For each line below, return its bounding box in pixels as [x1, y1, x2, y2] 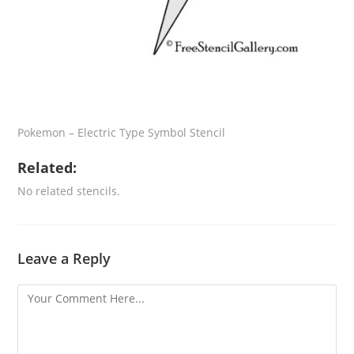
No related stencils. [17, 183, 121, 199]
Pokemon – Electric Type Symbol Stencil [17, 125, 226, 141]
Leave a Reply [17, 249, 111, 269]
